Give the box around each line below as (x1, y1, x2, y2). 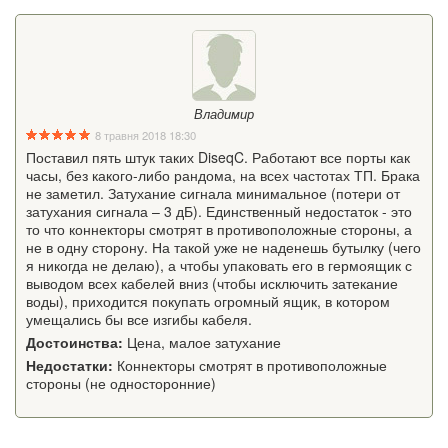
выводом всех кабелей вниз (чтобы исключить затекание (26, 272, 398, 293)
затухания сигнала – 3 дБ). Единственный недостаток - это (26, 200, 412, 221)
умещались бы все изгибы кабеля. (26, 308, 252, 329)
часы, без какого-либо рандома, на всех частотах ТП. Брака (26, 164, 420, 185)
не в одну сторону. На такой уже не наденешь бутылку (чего (26, 236, 421, 257)
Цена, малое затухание (123, 331, 281, 352)
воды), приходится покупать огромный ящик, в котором (26, 290, 390, 311)
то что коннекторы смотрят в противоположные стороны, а (26, 218, 412, 239)
